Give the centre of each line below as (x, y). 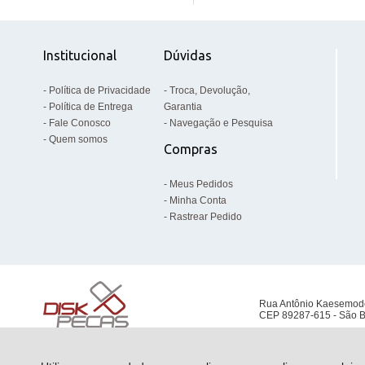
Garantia (183, 107)
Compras (191, 149)
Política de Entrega (90, 107)
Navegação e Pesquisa (222, 123)
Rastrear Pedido (206, 217)
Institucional (79, 55)
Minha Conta (198, 200)
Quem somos (78, 139)
